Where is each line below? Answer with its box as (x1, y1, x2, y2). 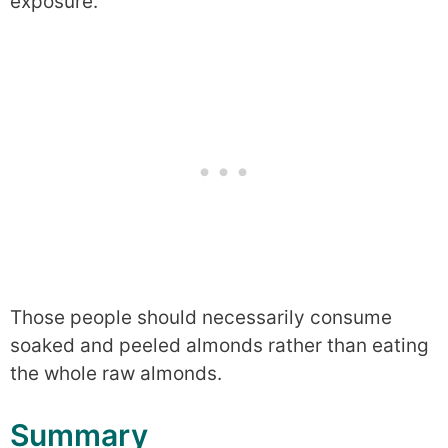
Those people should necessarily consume (10, 306, 392, 330)
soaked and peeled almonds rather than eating (10, 334, 429, 358)
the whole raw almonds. (10, 362, 222, 386)
